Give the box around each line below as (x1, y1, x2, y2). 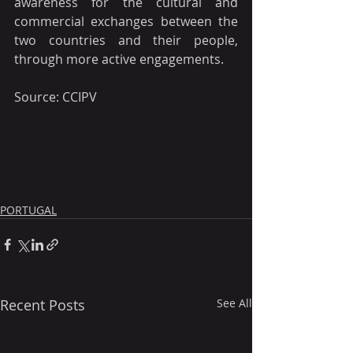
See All (217, 295, 252, 310)
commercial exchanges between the (14, 12, 238, 30)
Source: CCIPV (14, 87, 97, 106)
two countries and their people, (14, 31, 238, 49)
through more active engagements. (14, 50, 224, 68)
